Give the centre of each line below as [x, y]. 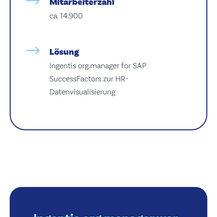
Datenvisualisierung [82, 92]
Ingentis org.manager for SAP [98, 66]
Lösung [64, 52]
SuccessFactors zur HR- [89, 79]
